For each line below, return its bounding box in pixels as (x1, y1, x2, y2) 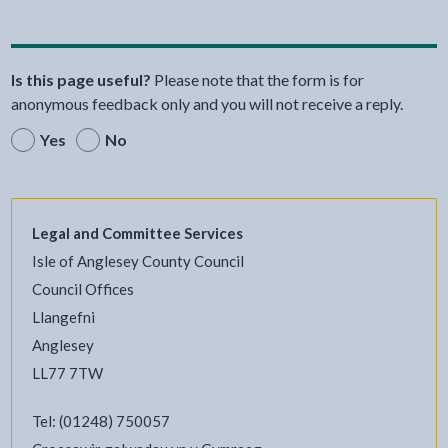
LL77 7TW (31, 363, 103, 382)
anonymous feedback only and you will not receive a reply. (10, 93, 403, 113)
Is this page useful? (10, 69, 151, 89)
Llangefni (31, 307, 95, 326)
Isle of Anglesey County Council (31, 251, 244, 270)
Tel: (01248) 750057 (31, 411, 170, 430)
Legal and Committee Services (31, 223, 243, 242)
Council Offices (31, 279, 134, 298)
